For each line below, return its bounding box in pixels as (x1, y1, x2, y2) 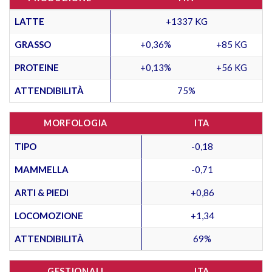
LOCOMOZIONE (15, 209, 83, 221)
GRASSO (15, 38, 51, 50)
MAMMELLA (15, 163, 69, 175)
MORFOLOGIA (43, 117, 108, 128)
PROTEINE (15, 61, 59, 73)
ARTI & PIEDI (15, 186, 69, 198)
